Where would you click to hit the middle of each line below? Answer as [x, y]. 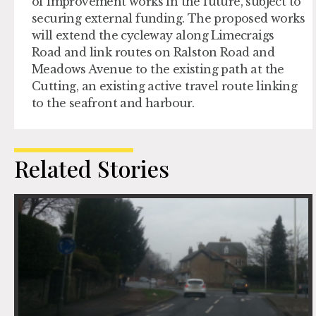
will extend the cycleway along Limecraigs [153, 36]
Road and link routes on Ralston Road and [153, 53]
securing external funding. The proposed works [168, 19]
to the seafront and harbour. [115, 103]
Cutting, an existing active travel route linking [165, 86]
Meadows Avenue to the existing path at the [158, 69]
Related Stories [92, 169]
